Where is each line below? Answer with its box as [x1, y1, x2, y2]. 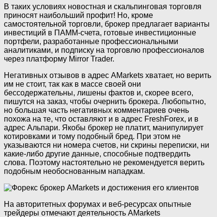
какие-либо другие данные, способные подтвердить [4, 150, 190, 158]
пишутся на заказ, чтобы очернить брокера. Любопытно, [4, 97, 206, 106]
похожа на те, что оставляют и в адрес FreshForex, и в [4, 115, 199, 124]
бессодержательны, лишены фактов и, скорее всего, [4, 89, 193, 97]
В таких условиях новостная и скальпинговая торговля [4, 2, 201, 11]
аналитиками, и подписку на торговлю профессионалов [4, 46, 204, 55]
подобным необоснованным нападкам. [4, 167, 145, 176]
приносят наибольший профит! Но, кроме [4, 11, 153, 20]
